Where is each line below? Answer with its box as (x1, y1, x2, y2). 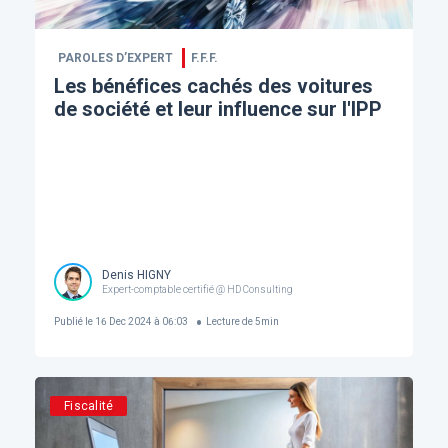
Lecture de (206, 316, 254, 328)
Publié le (53, 316, 93, 328)
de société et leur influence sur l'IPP (53, 96, 382, 121)
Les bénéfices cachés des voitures (53, 73, 373, 98)
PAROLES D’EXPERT (57, 50, 173, 65)
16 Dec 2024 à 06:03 (92, 316, 188, 328)
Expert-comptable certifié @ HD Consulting (101, 284, 293, 296)
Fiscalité (64, 398, 114, 413)
